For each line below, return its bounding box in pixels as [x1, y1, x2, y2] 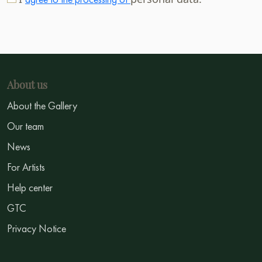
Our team [7, 119, 44, 133]
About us [7, 78, 47, 92]
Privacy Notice [7, 222, 66, 236]
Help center [7, 181, 53, 195]
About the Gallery [7, 99, 77, 113]
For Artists [7, 160, 45, 174]
